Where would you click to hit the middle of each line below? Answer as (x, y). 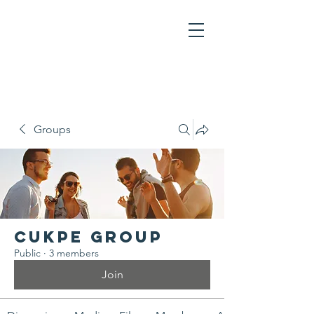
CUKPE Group (89, 237)
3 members (74, 253)
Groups (52, 129)
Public (27, 253)
